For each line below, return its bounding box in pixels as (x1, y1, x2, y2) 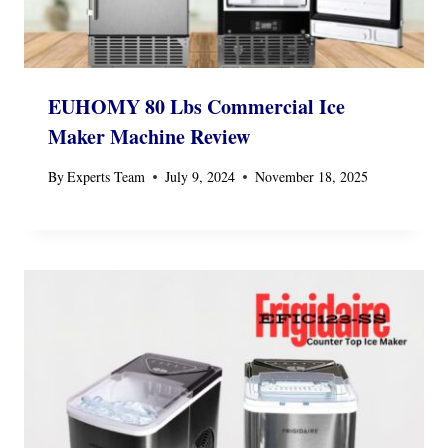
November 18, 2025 (255, 167, 369, 187)
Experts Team (67, 167, 146, 187)
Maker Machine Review (48, 122, 250, 152)
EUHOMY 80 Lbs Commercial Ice (48, 92, 345, 122)
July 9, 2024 (165, 167, 236, 187)
